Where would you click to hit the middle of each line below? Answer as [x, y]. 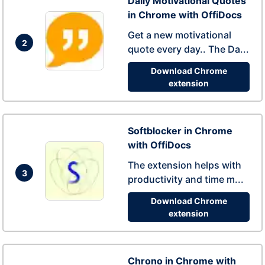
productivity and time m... [186, 179]
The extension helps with [185, 165]
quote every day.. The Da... [188, 49]
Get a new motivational [180, 35]
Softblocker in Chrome [180, 131]
